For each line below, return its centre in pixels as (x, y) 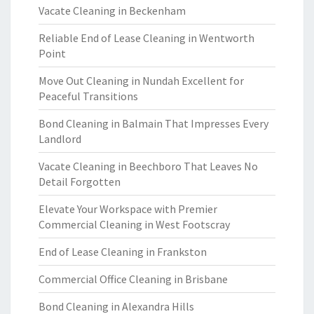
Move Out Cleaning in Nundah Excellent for (141, 81)
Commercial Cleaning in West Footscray (134, 224)
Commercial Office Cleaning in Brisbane (133, 279)
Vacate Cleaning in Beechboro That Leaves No (148, 166)
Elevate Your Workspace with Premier (128, 209)
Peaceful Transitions (88, 96)
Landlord (60, 139)
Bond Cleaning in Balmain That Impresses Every (153, 123)
